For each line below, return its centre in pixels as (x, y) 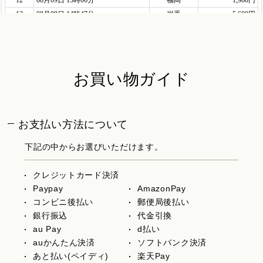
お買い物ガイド (131, 79)
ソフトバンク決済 (172, 242)
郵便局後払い (163, 202)
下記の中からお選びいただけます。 (94, 146)
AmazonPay (162, 188)
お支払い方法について (73, 124)
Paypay (48, 188)
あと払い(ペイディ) (71, 256)
